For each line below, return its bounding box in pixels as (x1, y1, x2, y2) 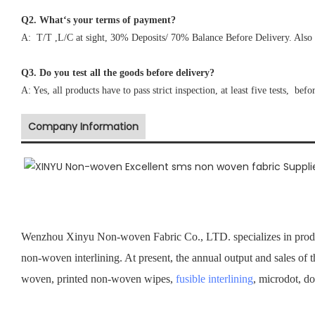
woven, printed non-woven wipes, (21, 272, 176, 285)
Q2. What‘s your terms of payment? (21, 14, 176, 25)
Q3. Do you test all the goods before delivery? (21, 67, 214, 78)
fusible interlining (176, 272, 253, 285)
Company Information (28, 119, 139, 134)
